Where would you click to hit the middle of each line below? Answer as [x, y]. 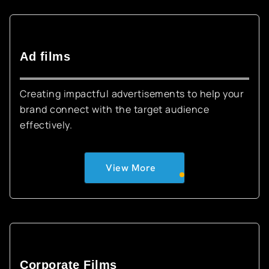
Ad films [45, 56]
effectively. [46, 125]
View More [131, 168]
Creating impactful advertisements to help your [132, 94]
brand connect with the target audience [114, 109]
